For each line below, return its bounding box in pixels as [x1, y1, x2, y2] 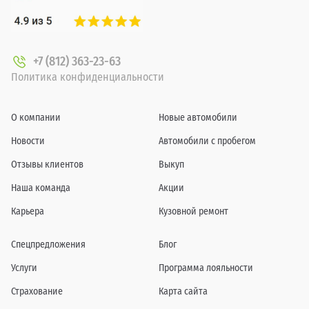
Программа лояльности [159, 262, 253, 274]
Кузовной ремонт [159, 206, 228, 217]
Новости [11, 135, 45, 147]
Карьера [11, 206, 44, 217]
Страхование [11, 286, 63, 297]
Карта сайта [159, 286, 208, 297]
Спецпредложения [11, 239, 86, 250]
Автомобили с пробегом [159, 135, 256, 147]
